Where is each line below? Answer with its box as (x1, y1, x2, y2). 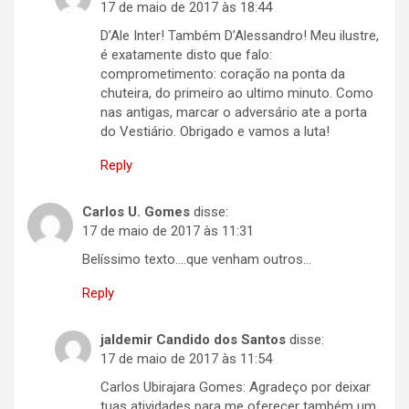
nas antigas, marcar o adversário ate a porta (100, 104, 367, 121)
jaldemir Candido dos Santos (100, 331, 286, 349)
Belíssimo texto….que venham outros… (82, 251, 311, 268)
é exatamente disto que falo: (100, 47, 272, 64)
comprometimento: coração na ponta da (100, 66, 345, 83)
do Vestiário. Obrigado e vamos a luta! (100, 123, 330, 141)
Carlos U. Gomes (82, 204, 190, 221)
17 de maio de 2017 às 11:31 (82, 223, 254, 240)
